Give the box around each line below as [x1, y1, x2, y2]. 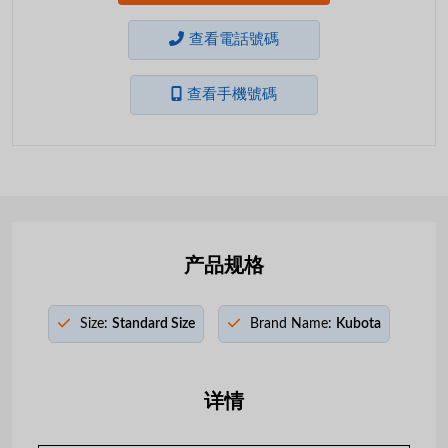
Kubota [336, 316, 381, 331]
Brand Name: [250, 316, 332, 331]
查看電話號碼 [189, 31, 279, 47]
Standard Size [112, 316, 195, 331]
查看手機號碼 [187, 86, 278, 102]
